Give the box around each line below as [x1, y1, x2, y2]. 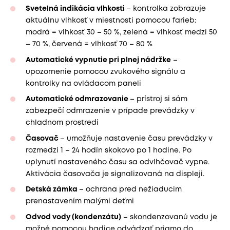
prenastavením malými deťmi [26, 198, 134, 205]
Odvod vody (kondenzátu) [26, 214, 121, 220]
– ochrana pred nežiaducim [79, 186, 182, 193]
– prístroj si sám [130, 96, 187, 103]
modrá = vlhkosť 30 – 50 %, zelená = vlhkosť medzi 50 [26, 29, 217, 36]
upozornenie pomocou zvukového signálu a [26, 68, 185, 75]
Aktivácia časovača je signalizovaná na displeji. [26, 170, 204, 177]
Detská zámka [26, 186, 79, 193]
